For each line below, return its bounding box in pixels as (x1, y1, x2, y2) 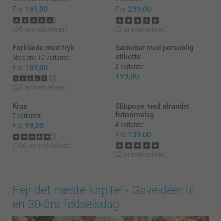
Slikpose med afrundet (115, 102, 189, 110)
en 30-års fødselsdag (12, 197, 119, 211)
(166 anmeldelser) (12, 141, 72, 150)
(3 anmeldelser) (115, 25, 167, 34)
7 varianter (12, 112, 41, 119)
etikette (115, 52, 141, 61)
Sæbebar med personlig (115, 43, 194, 52)
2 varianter (115, 63, 144, 70)
